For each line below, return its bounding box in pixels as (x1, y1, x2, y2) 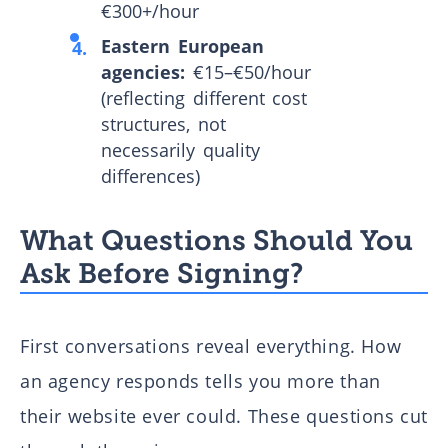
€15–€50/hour (185, 60, 311, 85)
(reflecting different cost (101, 86, 308, 111)
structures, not (101, 112, 226, 137)
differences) (101, 164, 201, 189)
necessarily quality (101, 138, 260, 163)
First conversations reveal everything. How (20, 333, 402, 358)
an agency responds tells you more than (20, 368, 381, 393)
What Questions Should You (20, 224, 413, 258)
